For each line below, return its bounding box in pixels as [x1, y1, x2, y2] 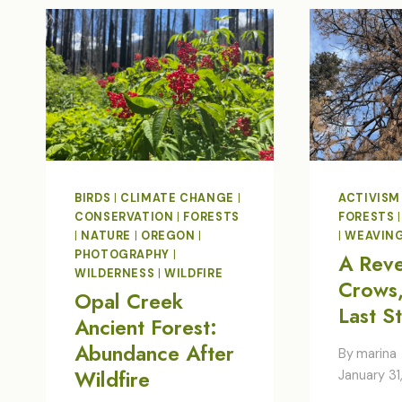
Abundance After [74, 338, 234, 370]
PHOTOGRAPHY [74, 247, 170, 262]
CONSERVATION [74, 209, 174, 224]
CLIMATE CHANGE [120, 190, 234, 205]
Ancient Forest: [74, 312, 217, 344]
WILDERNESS [74, 266, 155, 281]
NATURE [81, 228, 132, 243]
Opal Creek [74, 286, 183, 318]
